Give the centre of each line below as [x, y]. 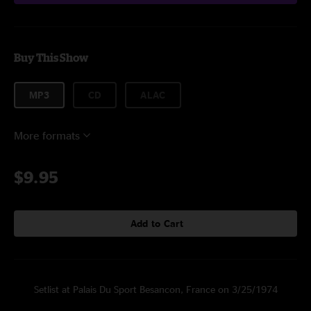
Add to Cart [157, 223]
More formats [47, 135]
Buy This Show [51, 58]
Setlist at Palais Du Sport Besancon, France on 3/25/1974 [155, 289]
